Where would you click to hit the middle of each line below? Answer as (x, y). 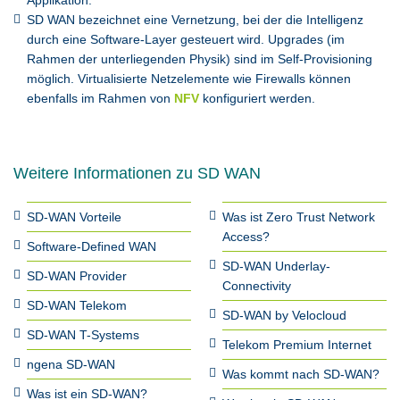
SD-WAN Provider (77, 276)
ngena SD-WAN (71, 364)
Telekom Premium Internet (297, 345)
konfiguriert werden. (257, 98)
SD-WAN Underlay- (276, 266)
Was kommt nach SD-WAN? (301, 374)
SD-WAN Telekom (77, 305)
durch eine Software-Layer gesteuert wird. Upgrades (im (186, 39)
